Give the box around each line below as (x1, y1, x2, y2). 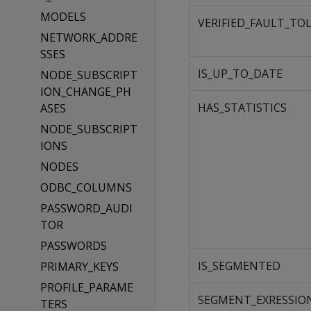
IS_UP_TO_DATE (198, 66, 283, 81)
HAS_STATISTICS (198, 100, 287, 115)
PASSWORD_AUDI (40, 201, 133, 216)
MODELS (40, 9, 86, 24)
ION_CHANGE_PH (40, 84, 131, 99)
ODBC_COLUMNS (40, 180, 132, 195)
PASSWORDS (40, 238, 107, 253)
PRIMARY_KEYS (40, 259, 119, 274)
